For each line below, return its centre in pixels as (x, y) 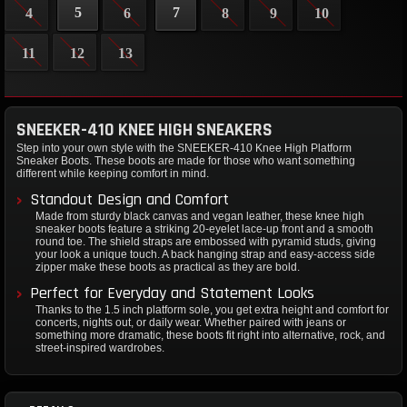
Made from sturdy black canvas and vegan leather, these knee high (200, 217)
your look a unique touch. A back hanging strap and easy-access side (205, 255)
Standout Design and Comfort (129, 200)
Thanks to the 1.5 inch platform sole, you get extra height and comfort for (212, 310)
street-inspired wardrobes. (100, 348)
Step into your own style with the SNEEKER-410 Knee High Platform (184, 149)
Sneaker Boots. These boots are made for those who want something (186, 161)
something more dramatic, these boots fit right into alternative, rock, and (210, 336)
